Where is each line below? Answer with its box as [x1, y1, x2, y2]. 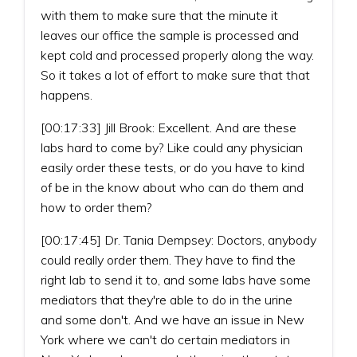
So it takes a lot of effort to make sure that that [41, 66, 310, 83]
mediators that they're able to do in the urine [41, 291, 292, 308]
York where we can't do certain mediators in [41, 331, 290, 347]
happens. [41, 86, 92, 103]
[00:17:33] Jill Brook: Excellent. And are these [41, 119, 296, 135]
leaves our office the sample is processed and [41, 26, 299, 43]
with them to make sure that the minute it [41, 6, 278, 23]
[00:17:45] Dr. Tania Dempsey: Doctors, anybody [41, 231, 316, 248]
